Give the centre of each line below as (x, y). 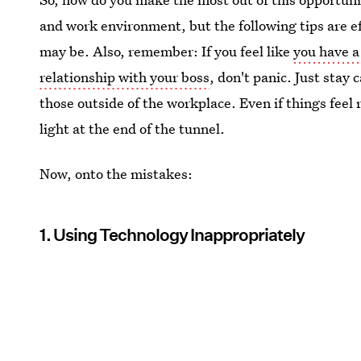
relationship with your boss (125, 77)
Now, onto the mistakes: (116, 174)
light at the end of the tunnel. (133, 129)
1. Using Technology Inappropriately (172, 235)
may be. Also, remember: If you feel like (167, 51)
